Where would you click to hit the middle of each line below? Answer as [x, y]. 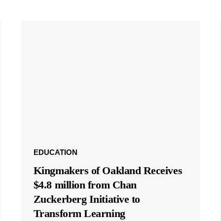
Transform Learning [79, 214]
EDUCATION [55, 152]
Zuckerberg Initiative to [87, 199]
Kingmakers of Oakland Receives [108, 171]
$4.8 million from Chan [85, 185]
